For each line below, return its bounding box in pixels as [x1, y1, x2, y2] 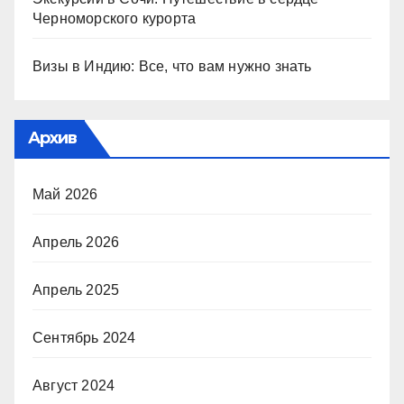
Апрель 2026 [32, 234, 120, 251]
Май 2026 [32, 187, 98, 203]
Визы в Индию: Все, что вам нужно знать [32, 59, 312, 75]
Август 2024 [32, 378, 115, 394]
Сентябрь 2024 [32, 330, 136, 346]
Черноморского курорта [32, 11, 197, 27]
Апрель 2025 [32, 282, 120, 298]
